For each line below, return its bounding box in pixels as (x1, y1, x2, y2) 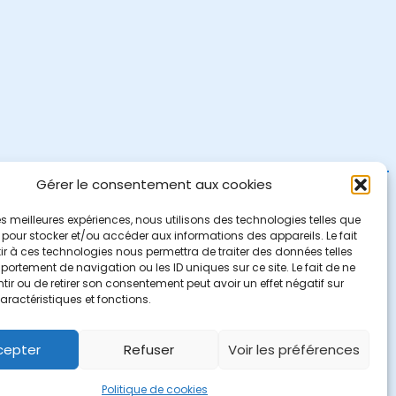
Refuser (123, 339, 174, 359)
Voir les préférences (227, 339, 360, 359)
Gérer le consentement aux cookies (36, 175, 273, 194)
